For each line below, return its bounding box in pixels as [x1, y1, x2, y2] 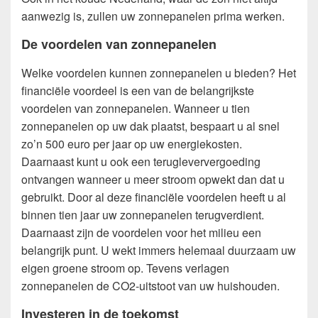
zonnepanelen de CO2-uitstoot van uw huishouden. [21, 277, 280, 294]
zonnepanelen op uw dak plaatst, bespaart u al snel [21, 117, 280, 134]
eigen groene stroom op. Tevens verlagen [21, 259, 229, 276]
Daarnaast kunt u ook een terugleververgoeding [21, 153, 261, 170]
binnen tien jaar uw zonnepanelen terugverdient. [21, 206, 264, 223]
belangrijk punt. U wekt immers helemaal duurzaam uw [21, 241, 296, 258]
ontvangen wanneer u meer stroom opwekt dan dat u [21, 170, 285, 187]
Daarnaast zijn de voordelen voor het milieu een [21, 224, 261, 241]
